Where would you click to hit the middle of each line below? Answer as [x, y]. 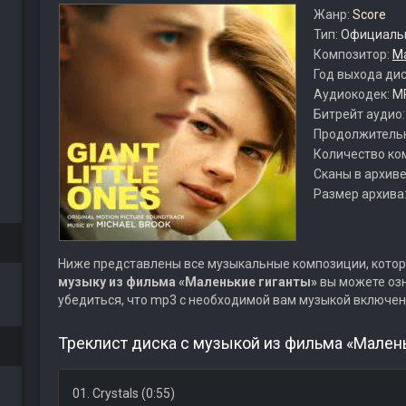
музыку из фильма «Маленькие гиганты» [187, 282]
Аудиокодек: [353, 94]
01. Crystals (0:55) [123, 393]
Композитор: [353, 54]
